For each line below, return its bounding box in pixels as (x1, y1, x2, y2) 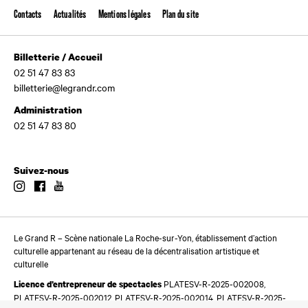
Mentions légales (98, 9, 151, 20)
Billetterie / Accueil (14, 49, 102, 63)
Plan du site (162, 9, 199, 20)
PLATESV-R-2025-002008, (164, 277, 265, 290)
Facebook (46, 178, 96, 195)
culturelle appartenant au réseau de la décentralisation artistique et (14, 243, 259, 256)
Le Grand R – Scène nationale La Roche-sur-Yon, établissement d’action (14, 230, 277, 243)
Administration (14, 102, 82, 116)
